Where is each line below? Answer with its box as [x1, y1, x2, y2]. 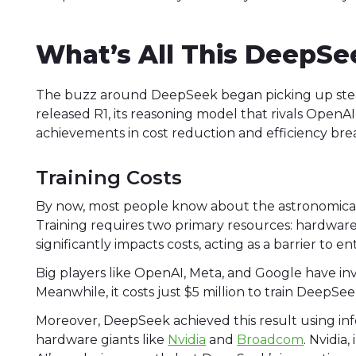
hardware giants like [36, 331, 168, 347]
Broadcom [237, 331, 304, 347]
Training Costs [36, 165, 183, 189]
